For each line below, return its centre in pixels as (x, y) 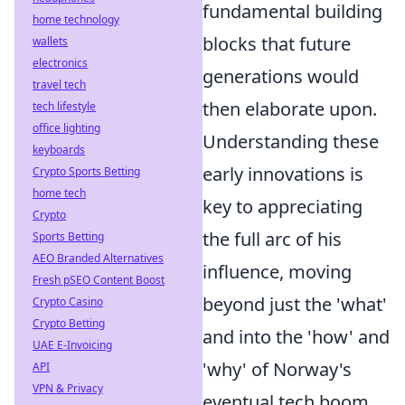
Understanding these (291, 141)
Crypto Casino (68, 301)
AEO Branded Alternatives (98, 258)
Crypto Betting (69, 323)
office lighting (66, 128)
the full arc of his (272, 239)
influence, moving (277, 271)
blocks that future (277, 43)
